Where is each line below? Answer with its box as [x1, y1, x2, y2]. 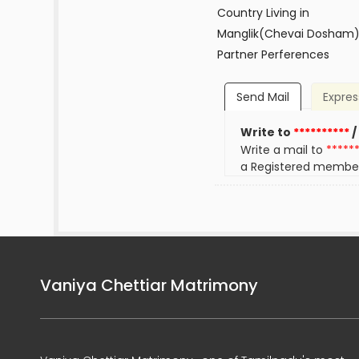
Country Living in [216, 5, 309, 21]
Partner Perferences [216, 46, 329, 63]
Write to [240, 124, 294, 141]
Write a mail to [240, 142, 327, 159]
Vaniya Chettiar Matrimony [40, 274, 258, 297]
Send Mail [236, 89, 289, 106]
